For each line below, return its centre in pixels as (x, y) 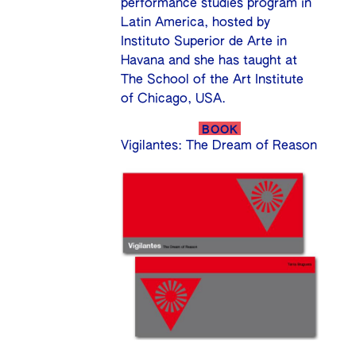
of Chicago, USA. (174, 99)
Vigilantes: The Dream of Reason (219, 146)
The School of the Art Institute (213, 80)
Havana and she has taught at (209, 61)
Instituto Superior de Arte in (204, 42)
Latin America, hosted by (196, 23)
